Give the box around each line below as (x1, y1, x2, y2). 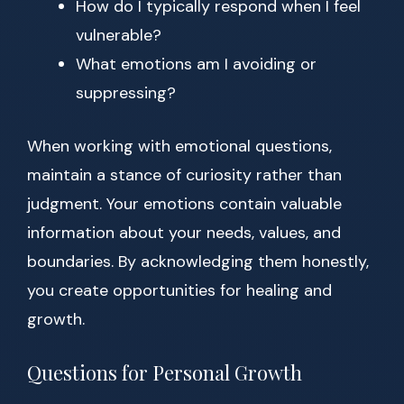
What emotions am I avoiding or (76, 53, 317, 76)
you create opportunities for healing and (27, 280, 332, 302)
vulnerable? (76, 24, 161, 47)
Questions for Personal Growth (27, 359, 302, 387)
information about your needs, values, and (27, 222, 341, 244)
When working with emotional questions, (27, 135, 332, 158)
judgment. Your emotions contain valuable (27, 193, 342, 216)
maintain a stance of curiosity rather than (27, 164, 342, 187)
